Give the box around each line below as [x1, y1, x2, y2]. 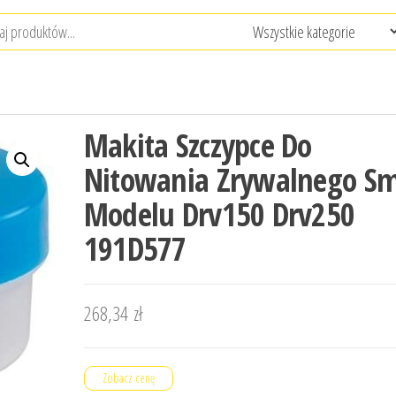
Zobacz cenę [102, 369, 155, 386]
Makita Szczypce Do [83, 124, 312, 167]
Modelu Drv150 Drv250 [83, 193, 355, 236]
